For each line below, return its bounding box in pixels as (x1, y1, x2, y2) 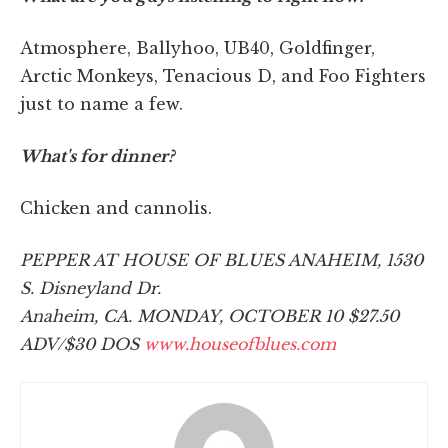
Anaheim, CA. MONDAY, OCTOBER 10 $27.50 (20, 306, 399, 327)
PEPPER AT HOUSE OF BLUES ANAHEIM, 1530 (20, 250, 423, 271)
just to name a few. (20, 94, 183, 115)
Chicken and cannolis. (20, 198, 212, 219)
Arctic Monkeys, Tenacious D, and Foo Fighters (20, 66, 426, 87)
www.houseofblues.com (144, 334, 336, 355)
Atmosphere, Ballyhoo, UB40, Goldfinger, (20, 38, 375, 59)
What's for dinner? (20, 146, 174, 167)
